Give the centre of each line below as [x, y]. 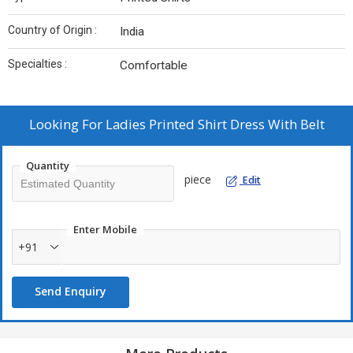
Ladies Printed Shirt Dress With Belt [215, 124]
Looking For [67, 124]
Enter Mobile [105, 230]
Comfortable [154, 66]
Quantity [48, 166]
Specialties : [37, 64]
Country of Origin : [52, 30]
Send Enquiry [71, 292]
